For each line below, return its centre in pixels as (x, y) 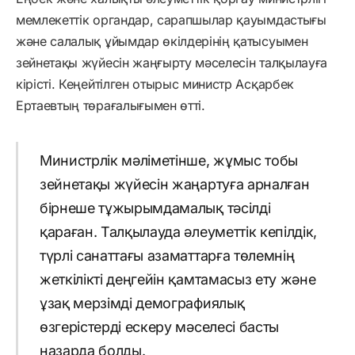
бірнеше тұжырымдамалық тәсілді (155, 208)
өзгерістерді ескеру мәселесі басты (159, 327)
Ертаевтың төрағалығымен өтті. (111, 105)
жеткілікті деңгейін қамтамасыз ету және (177, 280)
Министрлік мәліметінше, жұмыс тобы (168, 161)
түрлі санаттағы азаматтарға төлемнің (167, 256)
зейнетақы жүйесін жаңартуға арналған (174, 185)
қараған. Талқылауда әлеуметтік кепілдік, (178, 232)
